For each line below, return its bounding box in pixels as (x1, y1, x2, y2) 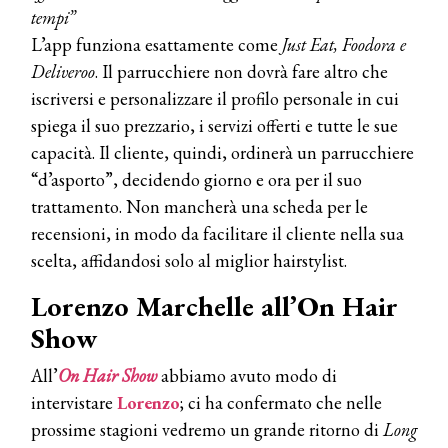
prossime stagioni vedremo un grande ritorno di (31, 417, 383, 441)
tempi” (31, 5, 75, 29)
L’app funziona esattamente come (31, 32, 278, 56)
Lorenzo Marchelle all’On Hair (31, 287, 398, 324)
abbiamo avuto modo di (157, 363, 337, 387)
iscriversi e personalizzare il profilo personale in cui (31, 86, 399, 110)
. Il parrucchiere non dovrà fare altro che (95, 59, 388, 83)
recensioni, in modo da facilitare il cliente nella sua (31, 221, 404, 245)
